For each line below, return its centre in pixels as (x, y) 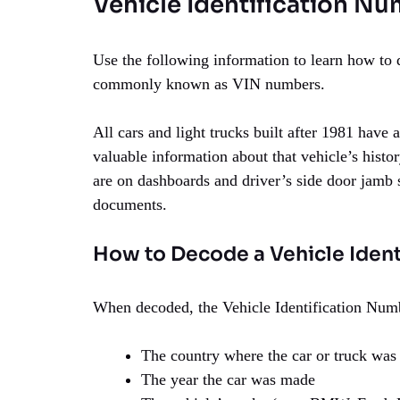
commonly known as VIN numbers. (209, 84)
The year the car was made (228, 380)
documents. (130, 205)
